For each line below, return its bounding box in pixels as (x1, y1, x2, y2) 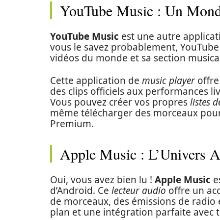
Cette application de (50, 74, 142, 87)
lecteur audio (111, 184, 166, 197)
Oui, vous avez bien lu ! (50, 173, 155, 186)
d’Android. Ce (50, 184, 111, 197)
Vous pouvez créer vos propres (50, 96, 190, 109)
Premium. (50, 117, 94, 130)
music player (142, 74, 195, 87)
